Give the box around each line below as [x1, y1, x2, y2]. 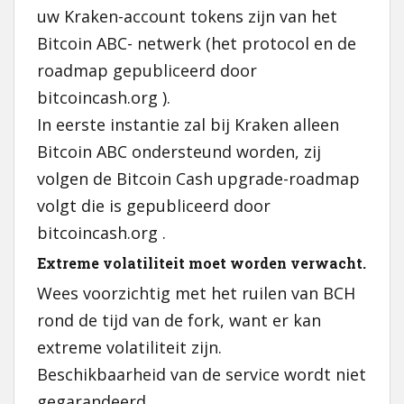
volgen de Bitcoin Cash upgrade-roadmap [37, 168, 360, 189]
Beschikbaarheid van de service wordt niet [37, 363, 366, 385]
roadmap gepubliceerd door [37, 60, 257, 81]
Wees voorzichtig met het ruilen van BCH [37, 282, 355, 304]
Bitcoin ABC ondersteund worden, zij [37, 141, 321, 162]
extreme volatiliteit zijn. [37, 336, 222, 358]
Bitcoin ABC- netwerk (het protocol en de [37, 32, 356, 54]
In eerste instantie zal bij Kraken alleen [37, 114, 339, 135]
